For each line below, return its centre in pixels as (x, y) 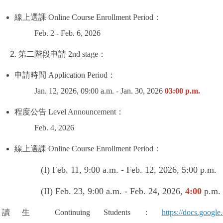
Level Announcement (81, 112)
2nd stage (82, 54)
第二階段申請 (43, 54)
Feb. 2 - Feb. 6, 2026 (68, 33)
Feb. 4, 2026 (55, 128)
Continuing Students (86, 213)
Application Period (77, 75)
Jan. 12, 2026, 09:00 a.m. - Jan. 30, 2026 (99, 91)
